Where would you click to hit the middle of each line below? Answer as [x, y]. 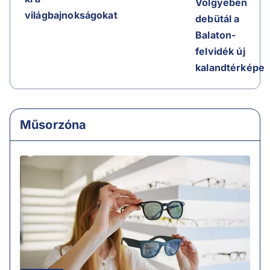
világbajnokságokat [71, 15]
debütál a [218, 18]
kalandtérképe [230, 67]
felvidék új [220, 51]
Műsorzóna [53, 124]
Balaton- [216, 35]
